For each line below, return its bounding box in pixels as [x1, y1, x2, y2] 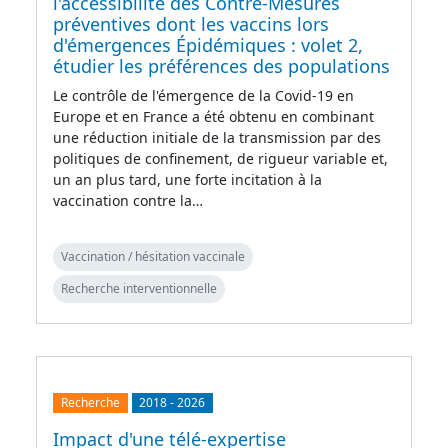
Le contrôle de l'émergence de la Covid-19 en [53, 85, 354, 105]
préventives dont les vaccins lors [53, 11, 329, 36]
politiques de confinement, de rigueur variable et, [53, 148, 388, 168]
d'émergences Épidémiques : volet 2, [53, 32, 363, 57]
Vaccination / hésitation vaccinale [61, 247, 245, 265]
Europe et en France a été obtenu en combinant [53, 106, 374, 126]
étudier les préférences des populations [53, 53, 390, 78]
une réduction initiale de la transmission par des [53, 127, 381, 147]
